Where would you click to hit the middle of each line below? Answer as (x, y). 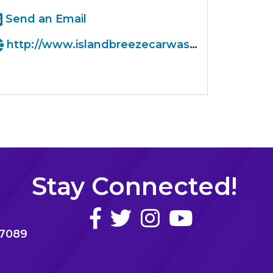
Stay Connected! (134, 186)
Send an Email (44, 19)
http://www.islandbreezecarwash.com (96, 44)
